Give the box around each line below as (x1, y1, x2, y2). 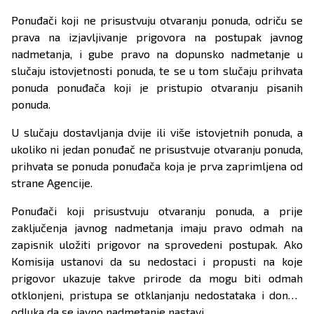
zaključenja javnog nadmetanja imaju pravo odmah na (11, 221, 303, 235)
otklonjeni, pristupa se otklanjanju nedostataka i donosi (11, 288, 303, 302)
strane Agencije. (11, 176, 93, 190)
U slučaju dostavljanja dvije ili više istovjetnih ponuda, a (11, 125, 303, 139)
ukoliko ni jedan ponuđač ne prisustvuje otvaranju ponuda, (11, 142, 303, 156)
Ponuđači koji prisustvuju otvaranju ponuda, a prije (11, 204, 303, 218)
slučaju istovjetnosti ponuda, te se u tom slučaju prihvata (11, 64, 303, 78)
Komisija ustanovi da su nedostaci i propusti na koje (11, 254, 303, 268)
